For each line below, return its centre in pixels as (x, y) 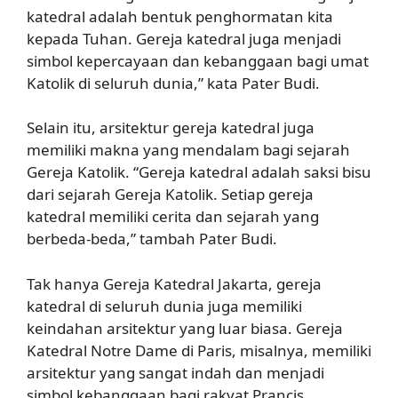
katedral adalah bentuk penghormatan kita (180, 16)
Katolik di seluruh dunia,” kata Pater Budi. (173, 83)
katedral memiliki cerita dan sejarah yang (173, 216)
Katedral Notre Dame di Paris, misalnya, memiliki (199, 350)
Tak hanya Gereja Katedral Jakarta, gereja (174, 283)
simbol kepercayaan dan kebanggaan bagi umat (198, 60)
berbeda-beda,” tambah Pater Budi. (152, 239)
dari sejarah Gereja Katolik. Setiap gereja (170, 194)
